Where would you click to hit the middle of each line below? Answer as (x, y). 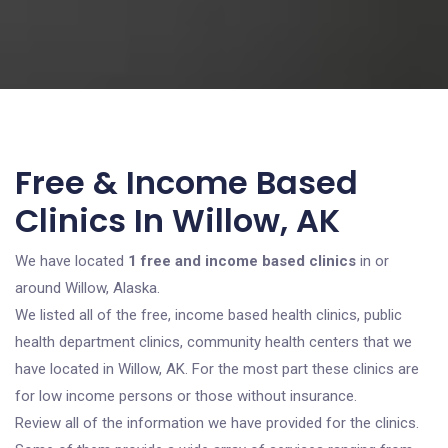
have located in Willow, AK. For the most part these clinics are (217, 369)
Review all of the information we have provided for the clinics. (217, 423)
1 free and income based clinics (242, 261)
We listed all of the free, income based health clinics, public (208, 315)
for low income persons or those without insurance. (186, 396)
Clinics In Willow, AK (177, 220)
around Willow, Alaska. (87, 288)
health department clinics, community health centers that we (213, 342)
